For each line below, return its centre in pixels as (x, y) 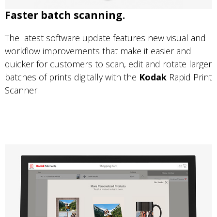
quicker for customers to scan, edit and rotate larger (108, 64)
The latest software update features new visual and (105, 38)
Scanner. (23, 90)
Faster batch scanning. (65, 15)
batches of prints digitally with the (72, 77)
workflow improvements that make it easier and (98, 51)
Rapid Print (190, 77)
